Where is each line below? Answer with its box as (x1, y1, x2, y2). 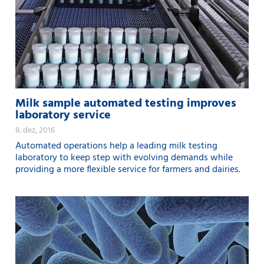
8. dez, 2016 (15, 123, 55, 137)
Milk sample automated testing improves (15, 94, 236, 113)
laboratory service (15, 105, 111, 125)
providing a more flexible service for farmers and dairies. (15, 161, 240, 177)
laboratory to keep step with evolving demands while (15, 150, 233, 166)
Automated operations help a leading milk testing (15, 138, 217, 154)
